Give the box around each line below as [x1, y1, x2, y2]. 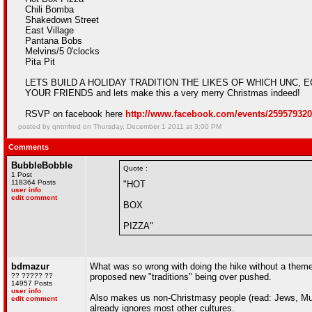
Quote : [123, 164, 148, 172]
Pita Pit [25, 56, 55, 67]
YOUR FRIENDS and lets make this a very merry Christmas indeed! [25, 88, 300, 98]
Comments [8, 143, 49, 151]
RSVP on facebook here [25, 109, 125, 119]
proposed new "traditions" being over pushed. [90, 272, 272, 282]
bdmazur [11, 261, 49, 272]
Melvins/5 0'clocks [25, 46, 100, 56]
